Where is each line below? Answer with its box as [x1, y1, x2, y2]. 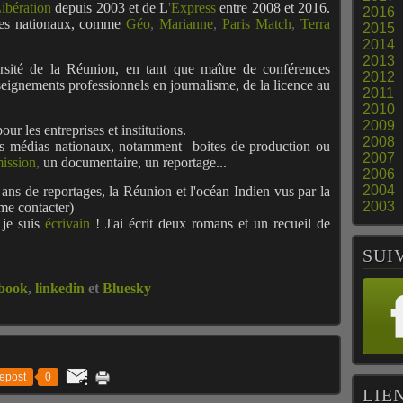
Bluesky [103, 281, 151, 296]
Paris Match [222, 16, 292, 31]
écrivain [45, 216, 95, 231]
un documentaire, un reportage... [43, 155, 227, 170]
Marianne [159, 16, 214, 31]
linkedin [35, 281, 85, 296]
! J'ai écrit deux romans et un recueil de [95, 216, 330, 231]
